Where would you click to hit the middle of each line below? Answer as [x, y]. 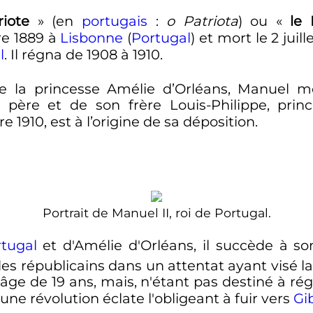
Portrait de [77, 212]
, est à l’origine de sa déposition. [151, 122]
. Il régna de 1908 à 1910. [83, 55]
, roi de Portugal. [220, 212]
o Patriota [202, 21]
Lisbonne [92, 38]
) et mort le [231, 38]
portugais [115, 21]
